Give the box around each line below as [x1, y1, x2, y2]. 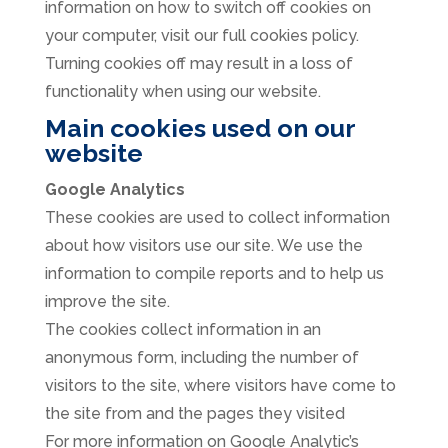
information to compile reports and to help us [44, 264, 384, 284]
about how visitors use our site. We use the [44, 236, 363, 256]
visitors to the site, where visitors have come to [44, 376, 396, 396]
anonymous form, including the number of [44, 348, 359, 368]
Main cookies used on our [44, 113, 355, 144]
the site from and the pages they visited [44, 404, 345, 424]
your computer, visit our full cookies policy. [44, 26, 359, 46]
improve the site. [44, 292, 170, 312]
